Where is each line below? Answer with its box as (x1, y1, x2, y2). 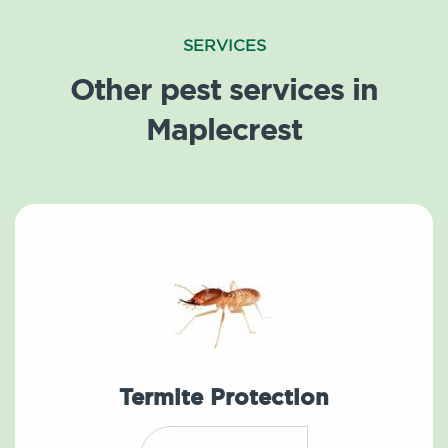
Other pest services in (70, 69, 378, 110)
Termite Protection (119, 383, 329, 413)
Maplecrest (146, 109, 302, 150)
